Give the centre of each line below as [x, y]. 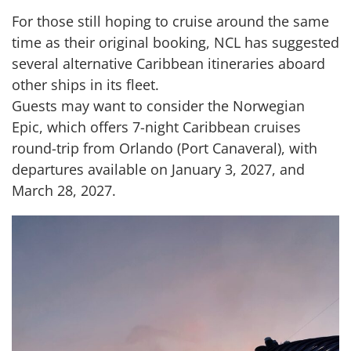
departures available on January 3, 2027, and [158, 169]
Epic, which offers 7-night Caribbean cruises [156, 127]
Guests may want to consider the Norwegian [158, 105]
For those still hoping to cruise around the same [170, 21]
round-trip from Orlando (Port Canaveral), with [165, 148]
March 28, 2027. [64, 190]
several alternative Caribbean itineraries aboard [168, 63]
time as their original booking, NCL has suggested [175, 42]
